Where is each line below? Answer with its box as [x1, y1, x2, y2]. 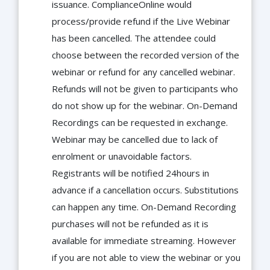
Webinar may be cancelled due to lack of [52, 133, 218, 146]
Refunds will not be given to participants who [52, 83, 238, 95]
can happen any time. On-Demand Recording [52, 201, 236, 213]
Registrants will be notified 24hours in [52, 167, 209, 180]
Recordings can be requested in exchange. [52, 116, 228, 129]
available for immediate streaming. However [52, 234, 236, 247]
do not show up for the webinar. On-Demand [52, 99, 237, 112]
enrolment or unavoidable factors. [52, 150, 192, 163]
